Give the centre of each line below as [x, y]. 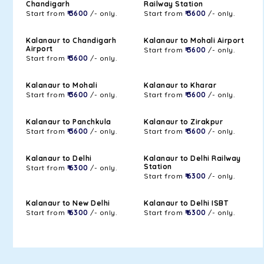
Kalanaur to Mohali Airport [194, 40]
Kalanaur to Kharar [180, 85]
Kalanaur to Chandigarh [71, 40]
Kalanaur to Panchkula [69, 122]
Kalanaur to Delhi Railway [192, 158]
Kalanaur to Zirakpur [183, 122]
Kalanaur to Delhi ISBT [186, 203]
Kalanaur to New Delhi [68, 203]
